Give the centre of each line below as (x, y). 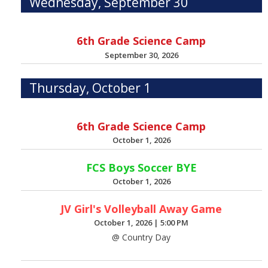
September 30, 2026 (141, 55)
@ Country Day (141, 237)
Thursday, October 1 (90, 88)
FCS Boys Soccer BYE (141, 167)
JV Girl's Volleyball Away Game (141, 208)
